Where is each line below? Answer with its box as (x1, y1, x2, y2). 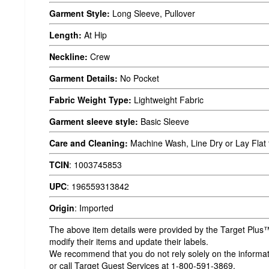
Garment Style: (49, 7, 110, 19)
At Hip (82, 28, 107, 41)
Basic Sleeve (138, 115, 189, 127)
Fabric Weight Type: (49, 93, 131, 106)
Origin (49, 201, 74, 214)
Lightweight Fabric (131, 93, 204, 106)
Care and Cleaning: (49, 136, 128, 149)
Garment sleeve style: (49, 115, 138, 127)
